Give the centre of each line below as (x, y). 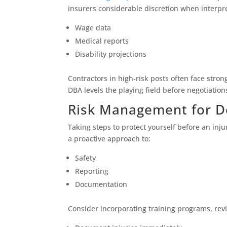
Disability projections (111, 54)
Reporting (92, 171)
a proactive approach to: (109, 139)
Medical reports (102, 41)
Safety (86, 158)
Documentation (101, 184)
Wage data (93, 28)
